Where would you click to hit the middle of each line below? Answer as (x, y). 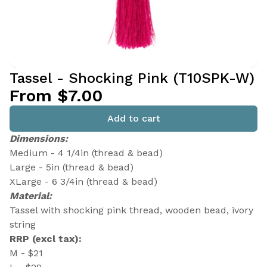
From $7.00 (56, 96)
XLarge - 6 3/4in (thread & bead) (83, 181)
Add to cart (133, 118)
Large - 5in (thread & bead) (72, 167)
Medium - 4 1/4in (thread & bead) (86, 153)
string (23, 224)
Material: (31, 196)
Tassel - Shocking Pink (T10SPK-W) (132, 78)
